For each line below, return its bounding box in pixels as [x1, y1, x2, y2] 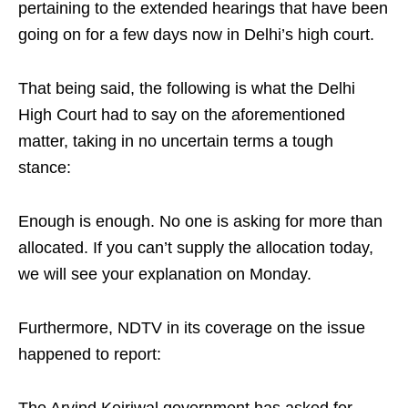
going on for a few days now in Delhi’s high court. [18, 25, 374, 44]
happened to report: [18, 344, 161, 363]
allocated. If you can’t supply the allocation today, [18, 238, 373, 257]
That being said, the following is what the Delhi [18, 78, 355, 97]
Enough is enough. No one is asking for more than [18, 211, 382, 230]
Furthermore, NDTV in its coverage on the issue [18, 318, 365, 337]
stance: [18, 158, 71, 177]
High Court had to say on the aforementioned [18, 105, 345, 124]
